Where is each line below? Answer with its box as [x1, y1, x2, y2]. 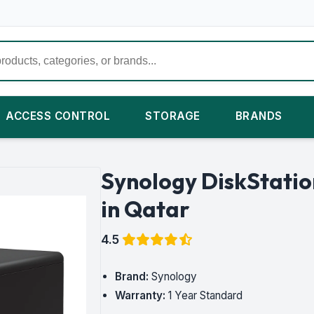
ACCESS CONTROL [6, 109, 110, 123]
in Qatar [101, 195, 190, 223]
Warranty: [115, 289, 165, 302]
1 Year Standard [165, 289, 243, 302]
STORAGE [145, 109, 200, 123]
